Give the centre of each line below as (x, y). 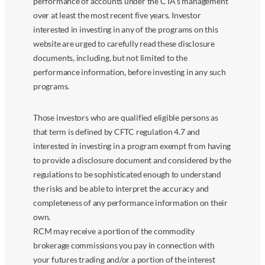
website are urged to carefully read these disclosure (124, 44)
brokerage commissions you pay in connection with (124, 245)
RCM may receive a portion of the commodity (114, 231)
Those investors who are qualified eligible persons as (126, 118)
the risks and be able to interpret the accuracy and (121, 189)
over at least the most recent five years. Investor (117, 15)
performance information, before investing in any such (130, 72)
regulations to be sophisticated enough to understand (127, 174)
